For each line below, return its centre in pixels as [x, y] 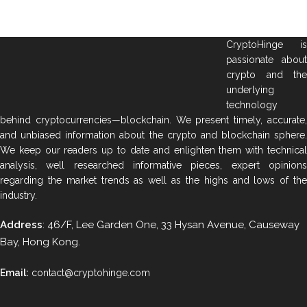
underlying [250, 89]
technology [252, 105]
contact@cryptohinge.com [91, 272]
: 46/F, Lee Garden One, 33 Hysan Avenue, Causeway [171, 224]
